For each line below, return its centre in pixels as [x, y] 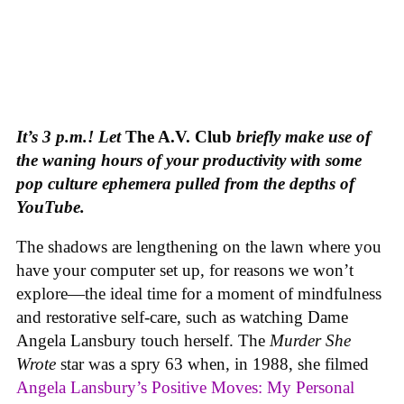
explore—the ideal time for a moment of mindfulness [199, 294]
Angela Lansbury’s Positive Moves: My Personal [185, 388]
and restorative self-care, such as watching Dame [182, 317]
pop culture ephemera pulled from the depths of [185, 183]
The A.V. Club [179, 136]
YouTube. [50, 207]
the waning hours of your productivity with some [189, 160]
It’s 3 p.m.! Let [71, 136]
